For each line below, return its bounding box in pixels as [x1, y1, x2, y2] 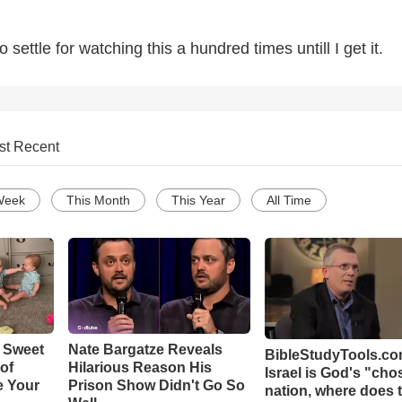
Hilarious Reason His [67, 360, 212, 376]
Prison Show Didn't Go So [67, 378, 245, 394]
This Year [171, 193, 225, 208]
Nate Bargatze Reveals [67, 342, 223, 358]
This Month [66, 193, 130, 208]
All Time [267, 193, 311, 208]
